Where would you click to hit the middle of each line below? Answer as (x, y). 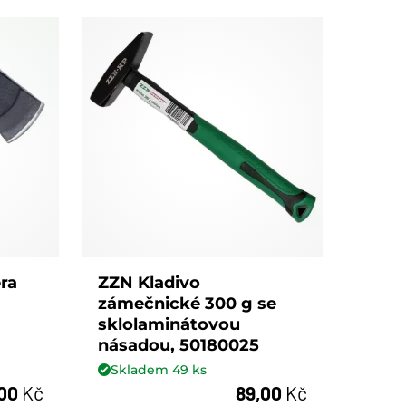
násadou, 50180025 (179, 346)
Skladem (142, 369)
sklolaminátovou (169, 325)
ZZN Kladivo (150, 283)
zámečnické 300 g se (188, 304)
